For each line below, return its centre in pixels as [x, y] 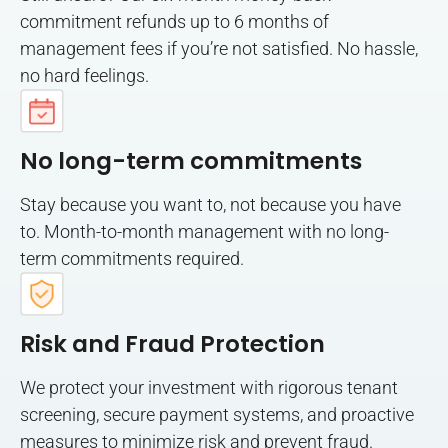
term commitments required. [132, 258]
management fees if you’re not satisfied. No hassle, [219, 49]
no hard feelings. [84, 76]
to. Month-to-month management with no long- [204, 231]
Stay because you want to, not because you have [210, 204]
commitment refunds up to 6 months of [174, 22]
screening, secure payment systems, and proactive [217, 414]
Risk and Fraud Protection [172, 343]
